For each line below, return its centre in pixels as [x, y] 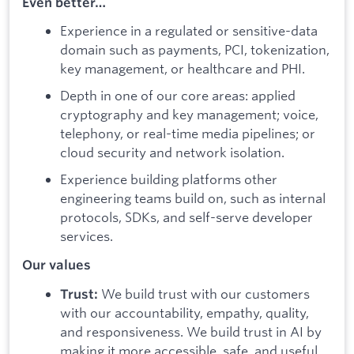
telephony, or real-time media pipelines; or [188, 134]
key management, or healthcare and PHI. [183, 69]
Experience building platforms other [169, 179]
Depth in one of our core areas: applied [178, 96]
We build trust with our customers [205, 293]
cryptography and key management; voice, [189, 115]
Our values [56, 265]
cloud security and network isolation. [172, 153]
